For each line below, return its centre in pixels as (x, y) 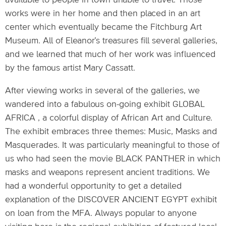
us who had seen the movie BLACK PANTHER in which (113, 159)
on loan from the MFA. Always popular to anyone (101, 213)
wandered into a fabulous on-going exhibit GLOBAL (105, 104)
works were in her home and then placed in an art (103, 14)
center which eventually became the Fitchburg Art (103, 27)
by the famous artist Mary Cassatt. (70, 68)
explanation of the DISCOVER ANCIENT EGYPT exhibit (111, 200)
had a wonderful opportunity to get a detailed (93, 186)
